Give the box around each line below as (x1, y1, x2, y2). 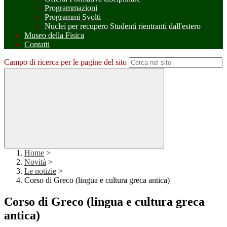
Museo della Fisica (24, 31, 84, 40)
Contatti (24, 40, 50, 49)
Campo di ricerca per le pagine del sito (4, 58, 127, 67)
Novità (24, 158, 46, 167)
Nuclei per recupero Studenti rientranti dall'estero (45, 22, 201, 31)
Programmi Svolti (45, 13, 101, 22)
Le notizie (24, 167, 56, 176)
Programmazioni (45, 4, 97, 13)
